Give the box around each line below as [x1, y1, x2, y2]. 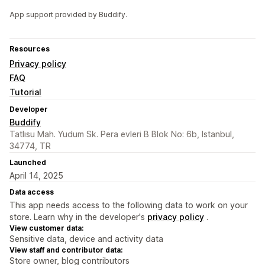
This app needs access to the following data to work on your [9, 200, 248, 211]
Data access [9, 188, 54, 197]
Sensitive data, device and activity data [9, 234, 163, 244]
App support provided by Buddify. [9, 10, 127, 20]
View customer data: [9, 224, 83, 233]
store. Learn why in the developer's [9, 212, 147, 222]
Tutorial [9, 87, 41, 98]
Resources [9, 44, 50, 54]
